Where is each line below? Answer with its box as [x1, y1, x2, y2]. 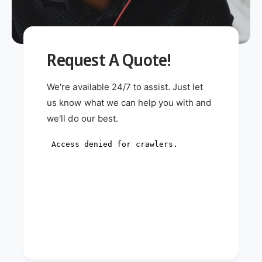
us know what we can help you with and [47, 96, 211, 108]
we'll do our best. [47, 112, 118, 124]
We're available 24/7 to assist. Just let [47, 81, 204, 92]
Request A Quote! [47, 48, 171, 71]
